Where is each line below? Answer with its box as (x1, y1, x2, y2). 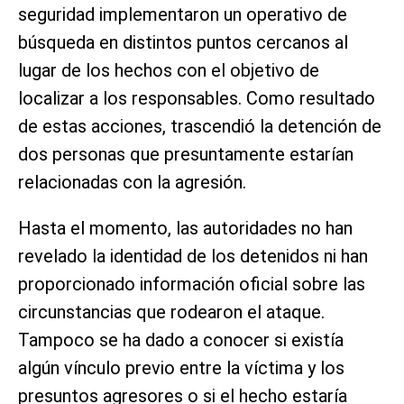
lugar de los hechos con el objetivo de (18, 59, 319, 81)
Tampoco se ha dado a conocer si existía (18, 328, 344, 351)
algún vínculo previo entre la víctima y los (18, 356, 344, 379)
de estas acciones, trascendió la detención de (18, 115, 381, 137)
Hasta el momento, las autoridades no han (18, 216, 353, 239)
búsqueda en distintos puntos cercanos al (18, 31, 348, 53)
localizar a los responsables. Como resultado (18, 87, 375, 109)
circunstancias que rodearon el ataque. (18, 300, 325, 323)
